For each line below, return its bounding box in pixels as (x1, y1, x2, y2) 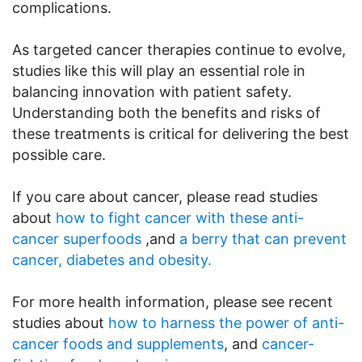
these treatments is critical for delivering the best (12, 124, 349, 142)
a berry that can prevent (179, 229, 347, 247)
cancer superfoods (12, 229, 141, 247)
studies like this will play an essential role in (12, 61, 305, 79)
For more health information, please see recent (12, 293, 333, 310)
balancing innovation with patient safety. (12, 82, 292, 100)
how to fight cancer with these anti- (56, 208, 304, 226)
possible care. (12, 145, 106, 163)
